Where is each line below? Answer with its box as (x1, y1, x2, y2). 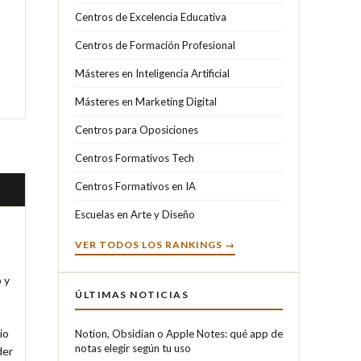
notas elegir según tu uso (75, 341, 191, 355)
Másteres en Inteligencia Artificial (75, 66, 230, 80)
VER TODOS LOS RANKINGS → (75, 238, 235, 251)
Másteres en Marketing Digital (75, 94, 217, 108)
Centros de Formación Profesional (75, 38, 235, 52)
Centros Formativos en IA (75, 179, 196, 193)
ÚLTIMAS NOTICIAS (75, 288, 189, 301)
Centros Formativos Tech (75, 151, 194, 164)
